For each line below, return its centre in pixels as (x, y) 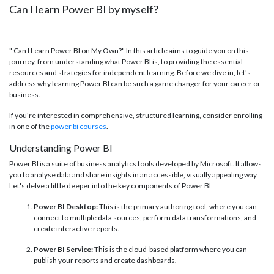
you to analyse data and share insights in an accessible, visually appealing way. (134, 175)
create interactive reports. (76, 229)
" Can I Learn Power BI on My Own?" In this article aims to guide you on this (129, 51)
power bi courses (79, 127)
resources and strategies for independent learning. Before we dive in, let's (130, 73)
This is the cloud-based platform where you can (170, 250)
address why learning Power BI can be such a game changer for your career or (135, 84)
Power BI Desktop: (66, 207)
